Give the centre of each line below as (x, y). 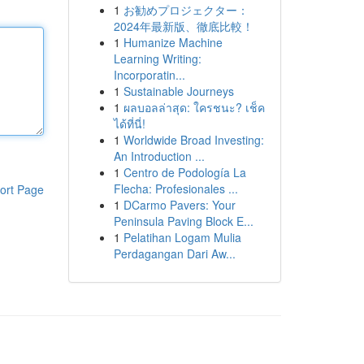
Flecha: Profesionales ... (175, 188)
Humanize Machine (173, 42)
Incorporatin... (149, 75)
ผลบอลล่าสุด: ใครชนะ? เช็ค (194, 107)
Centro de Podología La (184, 172)
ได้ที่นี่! (129, 123)
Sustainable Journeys (178, 91)
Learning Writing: (157, 58)
